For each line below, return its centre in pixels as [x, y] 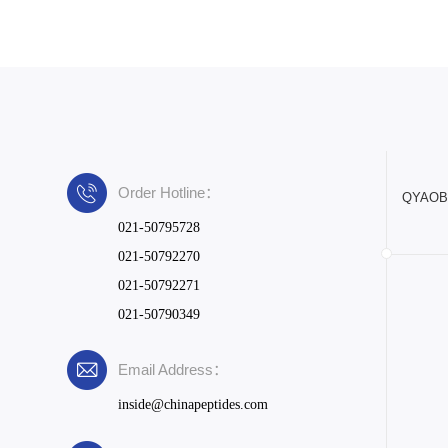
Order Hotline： [169, 192]
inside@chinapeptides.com [193, 404]
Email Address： [173, 370]
